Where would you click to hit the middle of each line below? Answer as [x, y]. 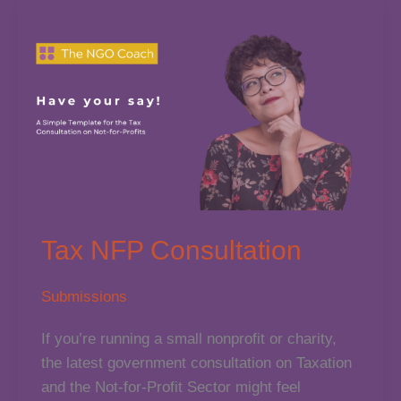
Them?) [65, 211]
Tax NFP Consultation [171, 251]
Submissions [84, 297]
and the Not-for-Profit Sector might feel [171, 387]
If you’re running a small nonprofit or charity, [188, 338]
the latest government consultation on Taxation [196, 363]
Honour [64, 66]
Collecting [73, 187]
